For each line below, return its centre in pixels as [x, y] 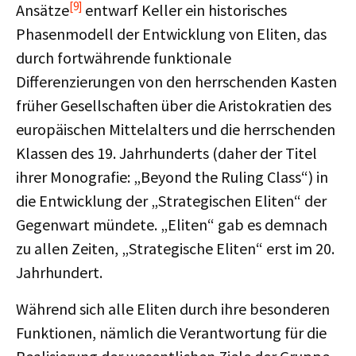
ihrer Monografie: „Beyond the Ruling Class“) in [172, 177]
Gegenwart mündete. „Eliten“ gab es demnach [172, 224]
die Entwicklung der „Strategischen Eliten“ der [171, 201]
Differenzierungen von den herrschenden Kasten [176, 81]
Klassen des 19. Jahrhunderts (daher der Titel [166, 153]
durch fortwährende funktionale [124, 58]
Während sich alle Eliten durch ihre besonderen [173, 309]
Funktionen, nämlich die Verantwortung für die [171, 333]
